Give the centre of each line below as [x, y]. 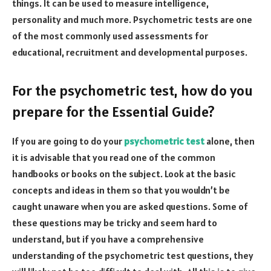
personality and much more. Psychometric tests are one [132, 19]
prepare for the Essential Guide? [113, 111]
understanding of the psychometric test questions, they [133, 255]
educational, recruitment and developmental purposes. [130, 52]
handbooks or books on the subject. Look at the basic [124, 173]
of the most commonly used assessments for [110, 35]
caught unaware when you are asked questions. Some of [130, 206]
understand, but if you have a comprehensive [108, 239]
